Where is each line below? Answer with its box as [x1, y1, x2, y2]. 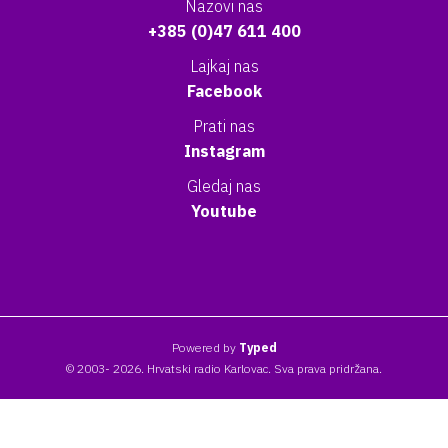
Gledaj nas [187, 176, 261, 196]
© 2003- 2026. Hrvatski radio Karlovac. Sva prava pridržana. [66, 361, 382, 376]
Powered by [171, 340, 239, 355]
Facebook [186, 81, 262, 101]
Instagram [183, 141, 265, 161]
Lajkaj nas [189, 56, 259, 76]
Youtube [191, 201, 257, 221]
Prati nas [193, 116, 255, 136]
